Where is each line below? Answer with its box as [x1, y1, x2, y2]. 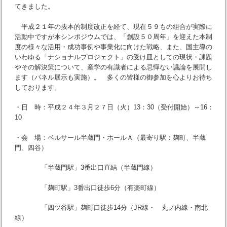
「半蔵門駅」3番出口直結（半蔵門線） [14, 164, 157, 172]
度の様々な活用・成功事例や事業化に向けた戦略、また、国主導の [14, 43, 212, 51]
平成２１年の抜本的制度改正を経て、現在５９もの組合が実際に [14, 22, 212, 30]
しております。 [14, 83, 61, 91]
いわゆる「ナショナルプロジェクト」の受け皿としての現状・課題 [14, 53, 212, 61]
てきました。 [14, 3, 54, 11]
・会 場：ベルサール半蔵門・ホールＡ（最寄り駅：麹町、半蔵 [14, 133, 206, 141]
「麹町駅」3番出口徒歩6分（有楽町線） [14, 183, 160, 192]
